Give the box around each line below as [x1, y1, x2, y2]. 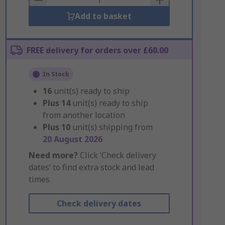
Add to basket [74, 11, 132, 22]
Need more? [28, 150, 78, 161]
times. [28, 174, 51, 185]
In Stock [42, 70, 69, 78]
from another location [42, 109, 125, 121]
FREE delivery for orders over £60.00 [26, 45, 168, 56]
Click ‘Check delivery [77, 150, 156, 161]
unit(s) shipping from [72, 122, 153, 133]
